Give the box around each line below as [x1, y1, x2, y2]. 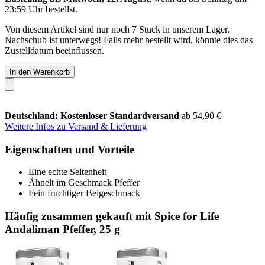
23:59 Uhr [5, 4, 43, 14]
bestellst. [43, 4, 77, 14]
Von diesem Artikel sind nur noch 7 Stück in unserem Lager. [5, 24, 230, 34]
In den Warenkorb [9, 67, 70, 76]
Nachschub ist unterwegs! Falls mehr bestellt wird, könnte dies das [5, 34, 253, 45]
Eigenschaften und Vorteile [5, 143, 134, 156]
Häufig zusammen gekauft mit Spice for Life [5, 209, 219, 222]
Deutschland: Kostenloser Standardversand [5, 110, 182, 121]
